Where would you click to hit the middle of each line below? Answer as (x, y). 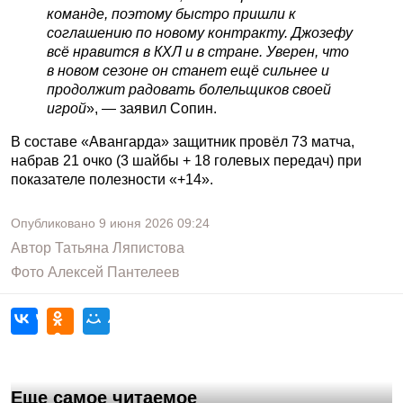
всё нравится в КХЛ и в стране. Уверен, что (198, 52)
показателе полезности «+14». (112, 179)
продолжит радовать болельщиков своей (189, 90)
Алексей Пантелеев (114, 272)
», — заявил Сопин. (152, 108)
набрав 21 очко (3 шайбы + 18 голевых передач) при (186, 161)
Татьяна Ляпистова (120, 248)
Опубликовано (55, 223)
